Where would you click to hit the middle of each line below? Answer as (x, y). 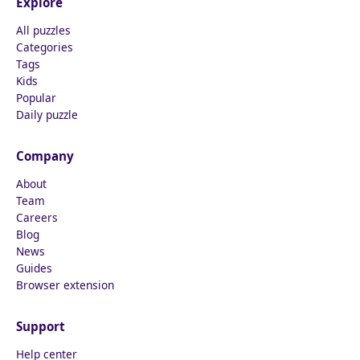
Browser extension (65, 284)
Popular (36, 97)
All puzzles (43, 30)
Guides (34, 268)
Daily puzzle (47, 114)
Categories (45, 47)
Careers (37, 217)
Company (45, 155)
